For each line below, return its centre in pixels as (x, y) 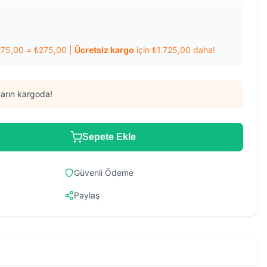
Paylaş (87, 195)
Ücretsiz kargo (104, 50)
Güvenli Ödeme (104, 173)
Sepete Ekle (109, 137)
